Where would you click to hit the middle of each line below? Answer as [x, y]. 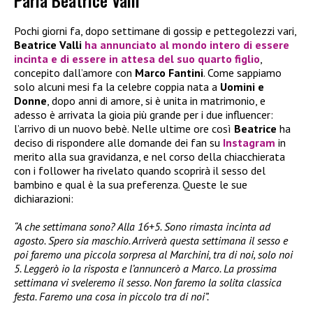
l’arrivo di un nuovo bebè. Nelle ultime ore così [124, 129]
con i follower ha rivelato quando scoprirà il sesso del [140, 171]
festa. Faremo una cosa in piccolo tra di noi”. [111, 297]
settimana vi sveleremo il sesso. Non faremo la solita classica [148, 283]
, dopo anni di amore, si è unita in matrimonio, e [156, 101]
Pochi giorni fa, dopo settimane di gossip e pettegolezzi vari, [155, 31]
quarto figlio [229, 59]
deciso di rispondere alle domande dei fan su [118, 143]
